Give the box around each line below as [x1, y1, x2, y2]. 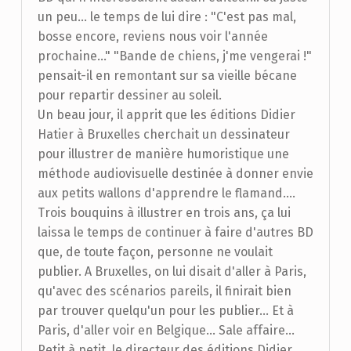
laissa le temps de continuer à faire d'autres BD [37, 225, 313, 240]
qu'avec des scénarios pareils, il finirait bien [37, 284, 291, 299]
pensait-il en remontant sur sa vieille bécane [37, 68, 297, 83]
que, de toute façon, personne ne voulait [37, 244, 273, 259]
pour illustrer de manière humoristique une [37, 147, 289, 161]
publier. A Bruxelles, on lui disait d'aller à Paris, [37, 264, 306, 279]
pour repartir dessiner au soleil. [37, 88, 222, 103]
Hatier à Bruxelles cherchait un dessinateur [37, 127, 290, 142]
